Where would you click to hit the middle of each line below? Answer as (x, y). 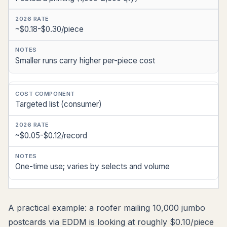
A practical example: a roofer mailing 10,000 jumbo (107, 208)
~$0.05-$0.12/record (51, 135)
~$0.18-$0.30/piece (49, 29)
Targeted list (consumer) (59, 104)
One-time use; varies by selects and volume (92, 167)
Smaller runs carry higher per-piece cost (85, 60)
